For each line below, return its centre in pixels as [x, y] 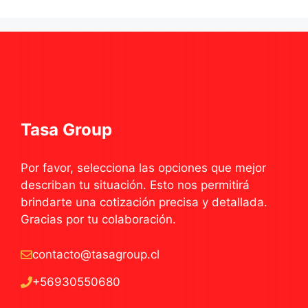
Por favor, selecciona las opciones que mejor [143, 168]
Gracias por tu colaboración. [98, 220]
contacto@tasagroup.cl [96, 254]
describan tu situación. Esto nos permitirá [135, 185]
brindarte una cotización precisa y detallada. [144, 202]
